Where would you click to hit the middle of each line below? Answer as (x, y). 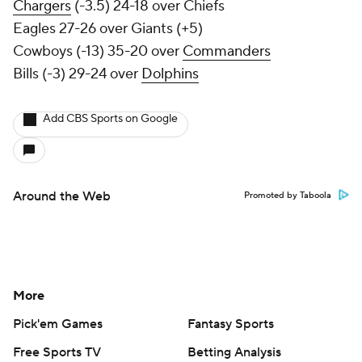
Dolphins (170, 74)
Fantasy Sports (231, 324)
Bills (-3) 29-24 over (77, 74)
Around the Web (62, 196)
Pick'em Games (58, 324)
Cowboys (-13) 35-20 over (98, 51)
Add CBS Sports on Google (110, 119)
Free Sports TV (57, 352)
